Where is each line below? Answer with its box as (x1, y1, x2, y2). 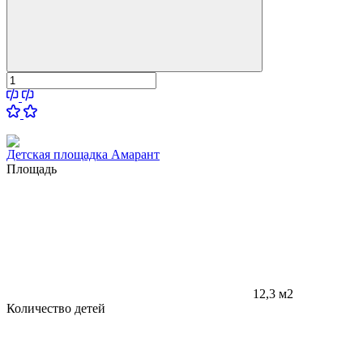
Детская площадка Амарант (6, 147, 160, 161)
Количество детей (6, 301, 105, 315)
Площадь (6, 161, 57, 176)
